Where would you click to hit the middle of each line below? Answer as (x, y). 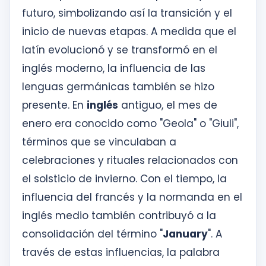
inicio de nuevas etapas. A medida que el (129, 31)
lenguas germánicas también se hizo (118, 87)
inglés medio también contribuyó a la (119, 216)
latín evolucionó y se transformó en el (120, 50)
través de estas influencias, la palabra (121, 252)
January (185, 234)
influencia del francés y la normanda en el (132, 197)
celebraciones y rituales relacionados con (130, 160)
